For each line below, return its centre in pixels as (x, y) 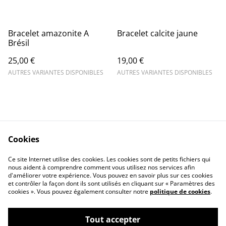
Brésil (19, 43)
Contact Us (72, 154)
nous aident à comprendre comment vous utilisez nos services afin (101, 167)
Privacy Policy (72, 164)
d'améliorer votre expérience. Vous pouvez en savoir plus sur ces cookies (110, 175)
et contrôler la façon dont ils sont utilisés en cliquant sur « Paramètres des (111, 183)
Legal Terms (154, 154)
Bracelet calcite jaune (157, 33)
